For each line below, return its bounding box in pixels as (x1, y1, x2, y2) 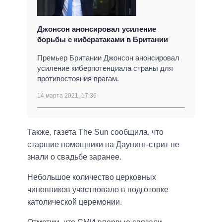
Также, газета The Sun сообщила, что (27, 128, 164, 137)
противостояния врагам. (37, 74, 119, 83)
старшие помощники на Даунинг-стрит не (27, 140, 179, 149)
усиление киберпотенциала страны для (37, 64, 173, 73)
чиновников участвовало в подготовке (27, 185, 168, 194)
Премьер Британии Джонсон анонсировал (37, 54, 179, 62)
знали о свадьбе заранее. (27, 153, 121, 162)
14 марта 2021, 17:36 (37, 92, 97, 100)
